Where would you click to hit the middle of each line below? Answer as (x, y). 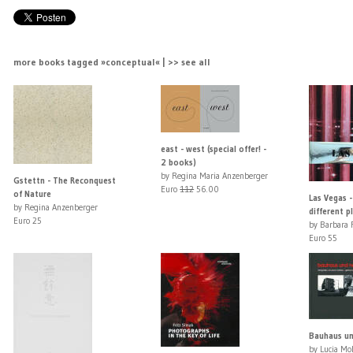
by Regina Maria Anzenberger (215, 176)
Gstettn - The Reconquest (64, 181)
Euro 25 (27, 221)
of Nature (32, 194)
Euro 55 (323, 238)
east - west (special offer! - (214, 149)
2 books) (179, 163)
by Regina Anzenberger (55, 208)
